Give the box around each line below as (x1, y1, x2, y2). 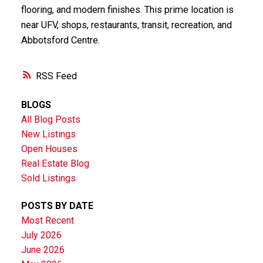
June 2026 (21, 244, 65, 256)
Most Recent (21, 215, 74, 227)
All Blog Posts (21, 114, 80, 126)
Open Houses (21, 143, 77, 155)
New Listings (21, 129, 76, 140)
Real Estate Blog (21, 158, 89, 170)
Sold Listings (21, 173, 76, 184)
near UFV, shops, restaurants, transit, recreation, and (21, 19, 232, 31)
